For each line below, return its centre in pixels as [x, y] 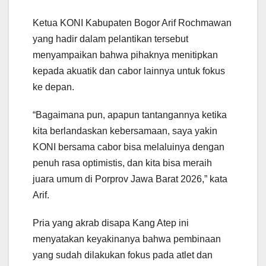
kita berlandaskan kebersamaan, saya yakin [125, 131]
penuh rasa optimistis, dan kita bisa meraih [122, 163]
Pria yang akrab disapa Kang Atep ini [111, 223]
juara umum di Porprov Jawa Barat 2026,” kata [130, 179]
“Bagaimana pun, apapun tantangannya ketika [130, 115]
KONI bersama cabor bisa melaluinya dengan [129, 147]
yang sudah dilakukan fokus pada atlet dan [123, 255]
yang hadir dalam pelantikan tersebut [110, 39]
